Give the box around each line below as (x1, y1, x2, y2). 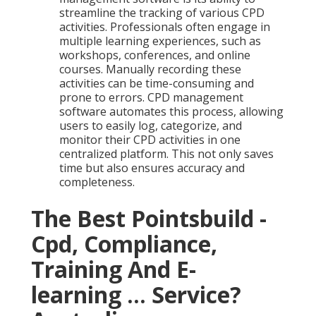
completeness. (59, 174, 135, 190)
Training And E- (31, 254, 196, 285)
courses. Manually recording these (59, 61, 241, 78)
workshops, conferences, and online (59, 47, 250, 63)
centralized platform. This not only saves (59, 146, 274, 162)
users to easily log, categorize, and (59, 118, 242, 134)
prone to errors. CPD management (59, 90, 243, 106)
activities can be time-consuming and (59, 75, 254, 92)
